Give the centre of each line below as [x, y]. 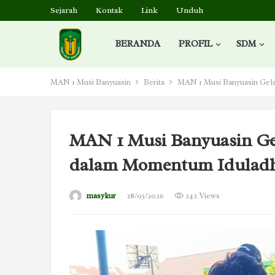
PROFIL [195, 44]
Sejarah [64, 10]
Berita [154, 82]
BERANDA [137, 44]
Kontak [109, 10]
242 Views [202, 196]
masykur [101, 196]
